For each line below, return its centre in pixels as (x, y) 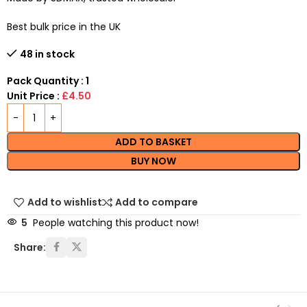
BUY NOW (153, 161)
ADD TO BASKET (153, 142)
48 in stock (47, 54)
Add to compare (157, 202)
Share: (30, 247)
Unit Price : (34, 96)
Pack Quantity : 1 (48, 81)
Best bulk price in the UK (64, 27)
